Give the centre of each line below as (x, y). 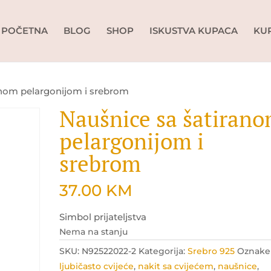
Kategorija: (163, 251)
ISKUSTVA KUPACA (193, 31)
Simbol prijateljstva (103, 217)
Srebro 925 (211, 251)
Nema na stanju (94, 232)
